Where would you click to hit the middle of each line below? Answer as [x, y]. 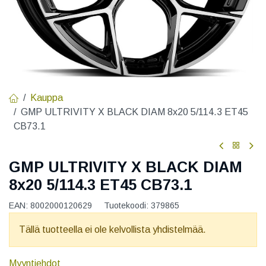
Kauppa [47, 97]
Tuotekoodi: [127, 205]
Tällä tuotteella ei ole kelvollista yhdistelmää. [113, 229]
